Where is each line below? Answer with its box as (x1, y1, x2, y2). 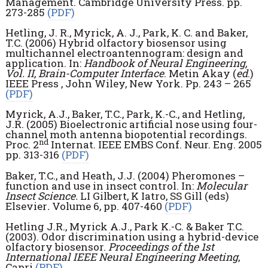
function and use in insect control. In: (5, 178, 196, 193)
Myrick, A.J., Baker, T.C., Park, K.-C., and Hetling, (5, 107, 245, 121)
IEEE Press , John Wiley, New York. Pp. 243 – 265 (5, 76, 251, 90)
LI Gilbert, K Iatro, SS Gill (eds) (80, 188, 229, 203)
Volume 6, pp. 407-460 (51, 199, 165, 213)
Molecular (196, 178, 247, 193)
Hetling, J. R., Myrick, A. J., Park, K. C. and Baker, (5, 25, 248, 39)
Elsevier (5, 199, 47, 213)
